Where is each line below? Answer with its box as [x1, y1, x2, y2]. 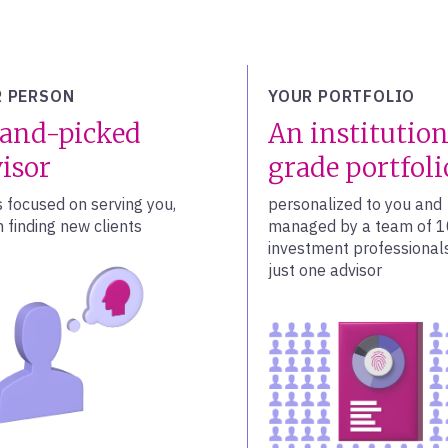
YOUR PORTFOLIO [268, 86, 416, 106]
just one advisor [268, 260, 382, 280]
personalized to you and [268, 194, 442, 214]
